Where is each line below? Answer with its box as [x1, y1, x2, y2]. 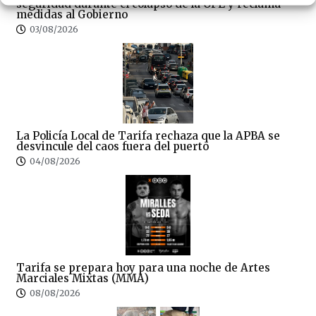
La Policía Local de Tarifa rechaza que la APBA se [16, 128, 280, 142]
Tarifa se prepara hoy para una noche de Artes [16, 260, 270, 274]
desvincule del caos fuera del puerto [16, 139, 209, 153]
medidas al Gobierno [16, 7, 128, 21]
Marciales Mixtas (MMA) [16, 271, 149, 285]
